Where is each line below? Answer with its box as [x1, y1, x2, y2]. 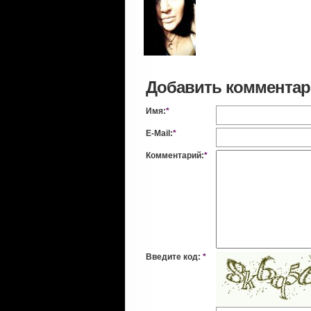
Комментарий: [146, 150, 204, 160]
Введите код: [146, 251, 203, 262]
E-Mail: [146, 128, 173, 138]
